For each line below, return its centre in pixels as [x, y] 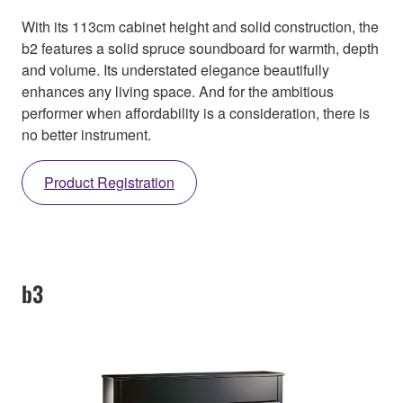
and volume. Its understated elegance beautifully [175, 69]
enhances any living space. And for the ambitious [178, 91]
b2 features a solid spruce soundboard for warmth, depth [200, 48]
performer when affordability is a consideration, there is [196, 112]
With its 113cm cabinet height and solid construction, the [200, 26]
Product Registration [109, 182]
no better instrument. [86, 134]
